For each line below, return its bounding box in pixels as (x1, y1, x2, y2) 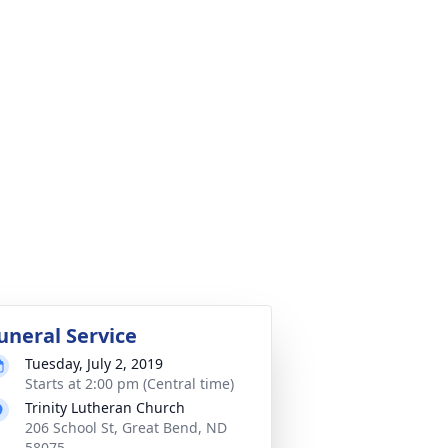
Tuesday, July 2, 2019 (25, 353, 163, 373)
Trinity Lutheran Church (25, 397, 185, 417)
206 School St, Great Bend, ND (25, 417, 227, 437)
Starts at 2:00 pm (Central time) (25, 373, 234, 393)
